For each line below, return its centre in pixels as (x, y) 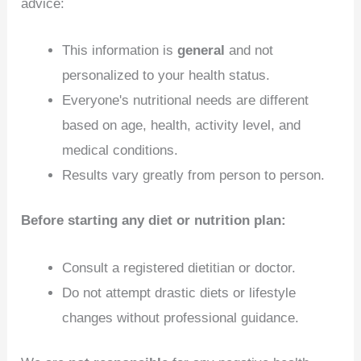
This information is (120, 50)
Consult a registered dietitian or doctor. (179, 268)
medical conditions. (120, 150)
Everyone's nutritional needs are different (186, 100)
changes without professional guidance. (181, 317)
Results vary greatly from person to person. (194, 175)
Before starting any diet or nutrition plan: (154, 221)
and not (249, 50)
